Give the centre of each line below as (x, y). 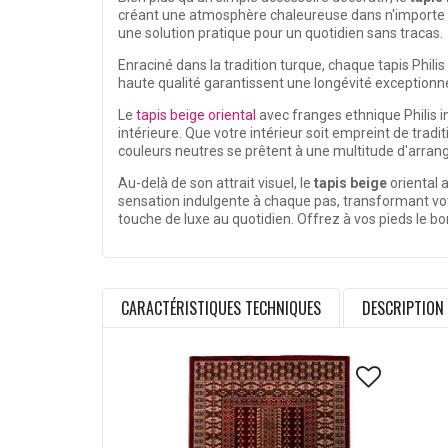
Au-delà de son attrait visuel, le (216, 183)
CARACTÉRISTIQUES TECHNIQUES (221, 308)
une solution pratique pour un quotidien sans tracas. (280, 33)
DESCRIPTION (403, 308)
